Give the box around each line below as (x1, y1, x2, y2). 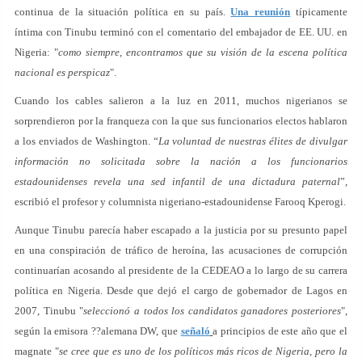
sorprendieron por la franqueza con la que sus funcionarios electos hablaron (15, 115, 347, 128)
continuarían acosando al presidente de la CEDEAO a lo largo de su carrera (15, 264, 347, 277)
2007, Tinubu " (15, 305, 84, 318)
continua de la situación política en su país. (15, 6, 231, 19)
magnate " (15, 345, 59, 358)
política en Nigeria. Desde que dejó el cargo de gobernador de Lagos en (15, 284, 347, 297)
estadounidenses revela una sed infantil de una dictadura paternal (15, 175, 340, 188)
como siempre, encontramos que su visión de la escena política (58, 46, 347, 59)
